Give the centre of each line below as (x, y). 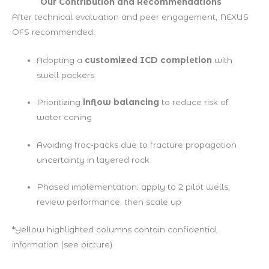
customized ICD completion (148, 60)
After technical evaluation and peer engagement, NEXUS (130, 17)
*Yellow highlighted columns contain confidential (115, 229)
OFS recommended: (53, 32)
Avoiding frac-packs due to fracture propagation (136, 144)
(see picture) (86, 244)
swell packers (65, 75)
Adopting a (60, 60)
